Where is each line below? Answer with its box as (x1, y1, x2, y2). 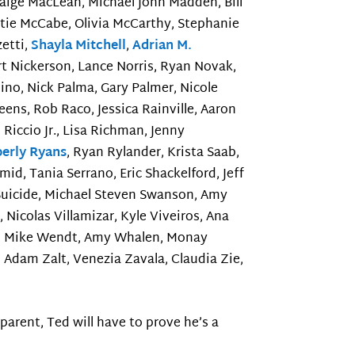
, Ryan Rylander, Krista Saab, (67, 142, 240, 166)
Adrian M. (132, 35, 193, 59)
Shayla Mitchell (31, 35, 127, 59)
